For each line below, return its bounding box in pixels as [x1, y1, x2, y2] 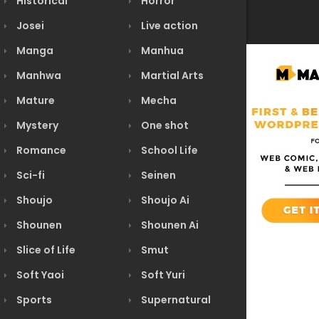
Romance [14, 143, 66, 157]
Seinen [139, 168, 176, 182]
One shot [139, 118, 189, 132]
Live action [139, 19, 198, 33]
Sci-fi [14, 168, 45, 182]
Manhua [139, 43, 184, 58]
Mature [14, 93, 55, 108]
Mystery [14, 118, 58, 132]
